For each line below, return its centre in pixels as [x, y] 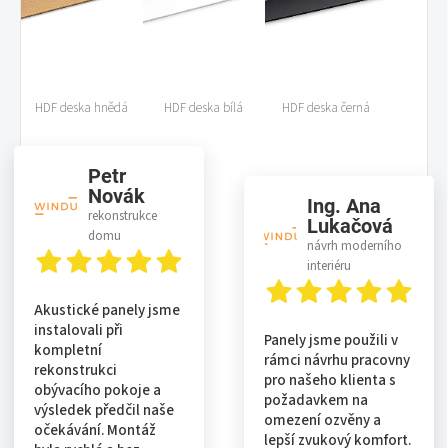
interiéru [328, 265]
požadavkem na [316, 400]
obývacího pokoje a [97, 390]
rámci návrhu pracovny [337, 360]
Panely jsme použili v [331, 340]
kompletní [68, 350]
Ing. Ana [343, 205]
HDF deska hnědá [82, 107]
